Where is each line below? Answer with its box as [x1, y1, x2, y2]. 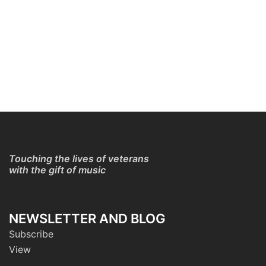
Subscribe [9, 228, 53, 240]
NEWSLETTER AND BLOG [9, 211, 166, 227]
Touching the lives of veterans [9, 153, 149, 165]
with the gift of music [9, 164, 106, 176]
